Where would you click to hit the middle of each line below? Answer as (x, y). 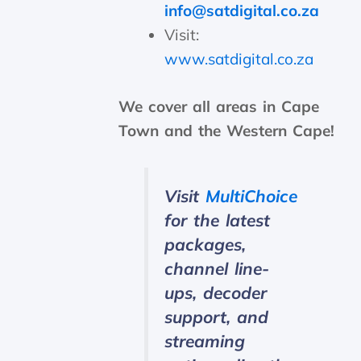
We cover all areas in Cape (219, 106)
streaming (204, 340)
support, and (216, 316)
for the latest (217, 220)
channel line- (216, 268)
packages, (205, 244)
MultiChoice (251, 195)
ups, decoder (215, 292)
